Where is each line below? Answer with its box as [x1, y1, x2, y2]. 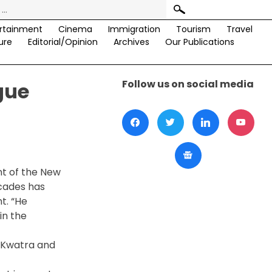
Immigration [107, 23, 160, 35]
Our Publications [165, 36, 234, 48]
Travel [226, 23, 253, 35]
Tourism [175, 23, 211, 35]
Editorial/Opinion [27, 36, 98, 48]
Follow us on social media [122, 77, 254, 91]
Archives [113, 36, 149, 48]
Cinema [58, 23, 92, 35]
